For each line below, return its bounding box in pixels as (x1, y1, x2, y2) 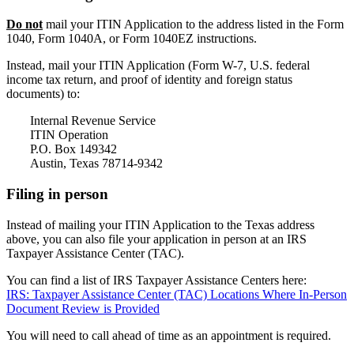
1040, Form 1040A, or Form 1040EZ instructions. (6, 32, 257, 46)
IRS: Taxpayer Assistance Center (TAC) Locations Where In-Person (6, 287, 347, 301)
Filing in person (6, 186, 108, 203)
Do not (6, 17, 43, 32)
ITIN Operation (30, 128, 108, 142)
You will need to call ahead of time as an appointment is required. (6, 328, 331, 342)
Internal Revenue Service (30, 114, 156, 128)
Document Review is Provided (6, 301, 160, 315)
